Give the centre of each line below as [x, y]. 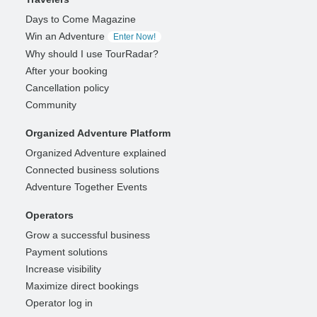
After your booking [67, 70]
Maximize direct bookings [82, 286]
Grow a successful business [88, 235]
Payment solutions [67, 252]
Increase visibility [63, 269]
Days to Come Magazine [81, 19]
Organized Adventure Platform [98, 133]
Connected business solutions [92, 169]
